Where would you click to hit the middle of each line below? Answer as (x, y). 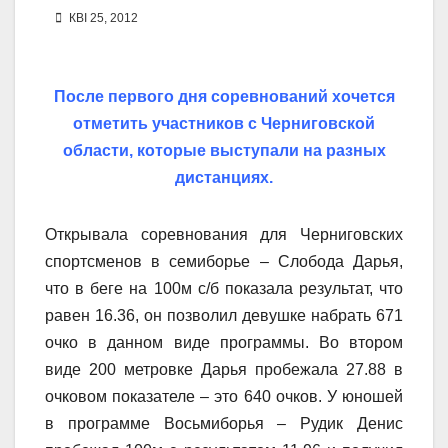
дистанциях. (224, 178)
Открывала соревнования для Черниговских (224, 235)
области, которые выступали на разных (224, 151)
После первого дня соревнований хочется (224, 97)
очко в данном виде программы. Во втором (224, 343)
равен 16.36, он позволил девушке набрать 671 (224, 316)
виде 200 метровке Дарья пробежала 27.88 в (224, 370)
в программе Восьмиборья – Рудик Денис (224, 424)
